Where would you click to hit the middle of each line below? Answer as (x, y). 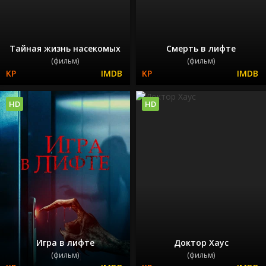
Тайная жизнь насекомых (65, 48)
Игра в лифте (65, 243)
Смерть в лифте (201, 48)
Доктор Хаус (201, 243)
